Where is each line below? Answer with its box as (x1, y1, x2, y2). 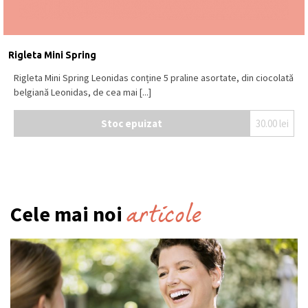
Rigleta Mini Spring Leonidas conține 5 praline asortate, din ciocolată (14, 71, 294, 85)
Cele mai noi (10, 201, 126, 228)
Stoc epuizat (101, 116, 162, 130)
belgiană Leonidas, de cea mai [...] (14, 86, 151, 99)
